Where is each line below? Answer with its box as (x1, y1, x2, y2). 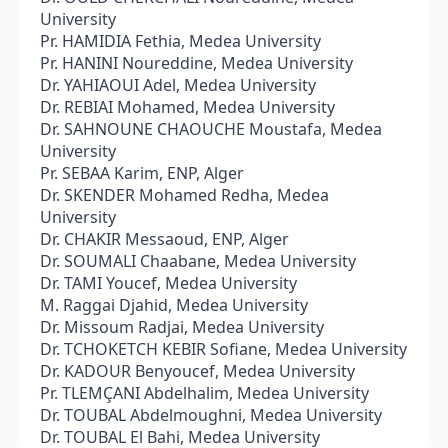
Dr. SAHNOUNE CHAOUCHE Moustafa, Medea (40, 117, 382, 140)
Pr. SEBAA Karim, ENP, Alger (40, 161, 244, 184)
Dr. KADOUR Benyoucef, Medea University (40, 359, 355, 382)
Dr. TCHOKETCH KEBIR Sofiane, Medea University (40, 337, 407, 360)
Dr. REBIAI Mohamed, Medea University (40, 95, 335, 118)
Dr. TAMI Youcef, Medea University (40, 271, 297, 294)
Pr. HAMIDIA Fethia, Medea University (40, 29, 321, 52)
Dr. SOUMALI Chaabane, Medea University (40, 249, 356, 272)
